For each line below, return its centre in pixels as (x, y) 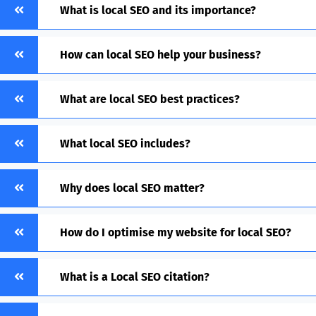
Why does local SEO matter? (132, 188)
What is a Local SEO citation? (135, 277)
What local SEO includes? (125, 144)
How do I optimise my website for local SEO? (176, 233)
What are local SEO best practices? (150, 99)
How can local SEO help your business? (160, 55)
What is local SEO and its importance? (158, 11)
